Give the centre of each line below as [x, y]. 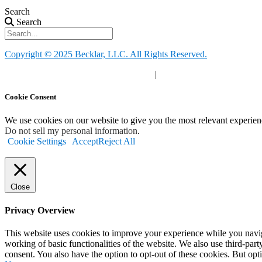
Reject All [117, 141]
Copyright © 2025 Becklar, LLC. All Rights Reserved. [106, 54]
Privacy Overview [40, 210]
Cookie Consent [30, 97]
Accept [85, 141]
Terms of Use [184, 74]
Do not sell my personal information [71, 130]
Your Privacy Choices [108, 74]
